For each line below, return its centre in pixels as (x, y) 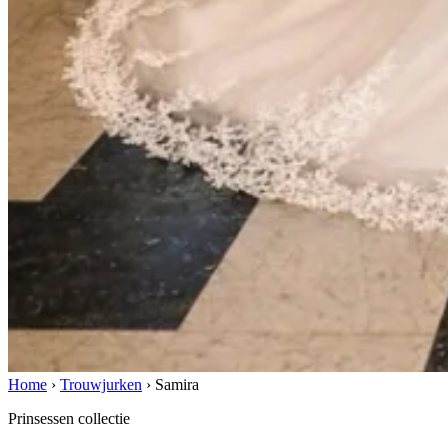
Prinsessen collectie (69, 419)
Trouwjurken (101, 385)
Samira (177, 385)
